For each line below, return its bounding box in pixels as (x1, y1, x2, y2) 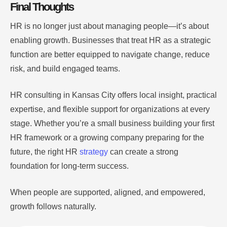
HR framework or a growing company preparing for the (10, 133, 204, 142)
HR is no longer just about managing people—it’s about (10, 22, 209, 31)
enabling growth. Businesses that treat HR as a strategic (10, 36, 211, 45)
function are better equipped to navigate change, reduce (10, 50, 210, 59)
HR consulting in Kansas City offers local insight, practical (10, 91, 217, 100)
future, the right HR (10, 147, 80, 157)
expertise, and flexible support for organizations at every (10, 105, 210, 114)
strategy (80, 147, 108, 157)
